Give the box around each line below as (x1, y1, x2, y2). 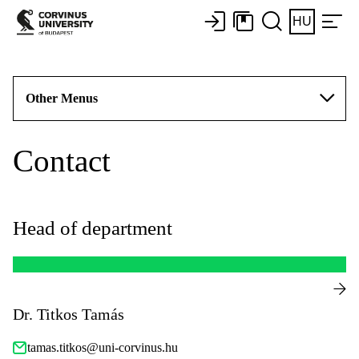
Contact (13, 143, 111, 178)
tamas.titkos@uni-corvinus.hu (27, 341, 178, 354)
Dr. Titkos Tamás (13, 305, 124, 323)
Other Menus (26, 91, 98, 105)
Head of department (13, 217, 172, 239)
